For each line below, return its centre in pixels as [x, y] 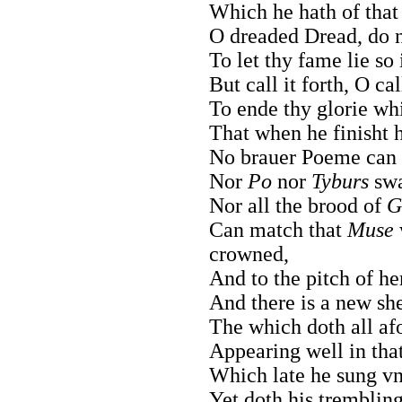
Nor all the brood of [298, 205]
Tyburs [340, 181]
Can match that [278, 229]
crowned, [249, 253]
